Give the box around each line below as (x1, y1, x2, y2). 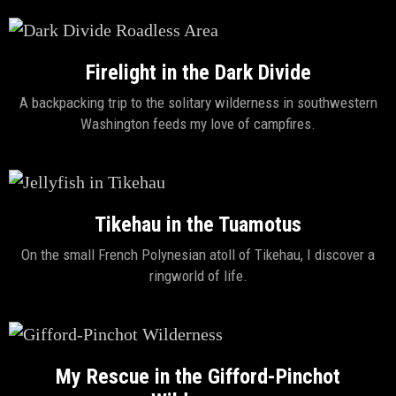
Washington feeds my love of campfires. (80, 115, 316, 133)
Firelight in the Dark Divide (85, 60, 311, 85)
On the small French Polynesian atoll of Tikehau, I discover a (21, 246, 375, 263)
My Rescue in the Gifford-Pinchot (56, 364, 340, 389)
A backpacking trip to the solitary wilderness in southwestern (19, 94, 377, 111)
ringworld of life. (148, 267, 247, 285)
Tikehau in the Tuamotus (95, 212, 301, 237)
